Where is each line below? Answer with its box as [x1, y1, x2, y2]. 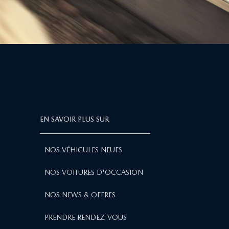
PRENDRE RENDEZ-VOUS [44, 213, 127, 221]
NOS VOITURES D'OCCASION [44, 168, 143, 176]
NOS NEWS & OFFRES [44, 190, 116, 199]
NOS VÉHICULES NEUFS [44, 145, 122, 154]
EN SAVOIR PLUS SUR [40, 114, 109, 123]
